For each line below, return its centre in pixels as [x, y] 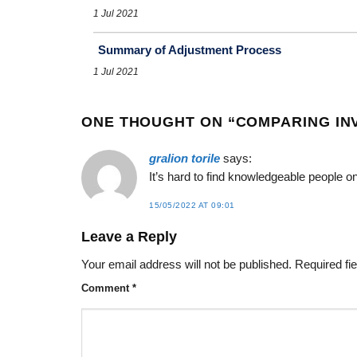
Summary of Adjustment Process [190, 49]
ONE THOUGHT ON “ [159, 122]
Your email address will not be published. [186, 265]
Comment [107, 288]
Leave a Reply [131, 237]
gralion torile [184, 158]
